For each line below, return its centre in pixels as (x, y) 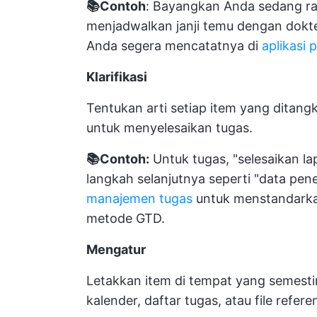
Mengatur (116, 250)
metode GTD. (126, 219)
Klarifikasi (117, 77)
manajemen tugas (139, 199)
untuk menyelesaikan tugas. (169, 128)
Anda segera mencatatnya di (174, 46)
